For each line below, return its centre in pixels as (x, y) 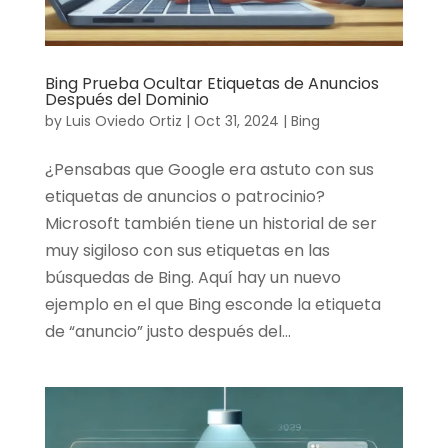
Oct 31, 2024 (236, 121)
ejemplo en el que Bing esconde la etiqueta (212, 305)
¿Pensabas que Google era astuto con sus (209, 170)
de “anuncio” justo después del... (167, 332)
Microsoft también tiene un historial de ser (210, 224)
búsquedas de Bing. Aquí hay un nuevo (192, 278)
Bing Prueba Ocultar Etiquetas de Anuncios (211, 84)
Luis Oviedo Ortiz (123, 121)
